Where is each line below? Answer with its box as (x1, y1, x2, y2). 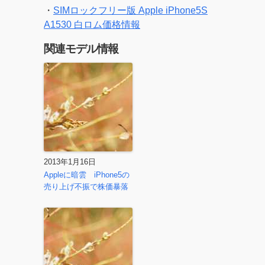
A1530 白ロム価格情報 (44, 20, 140, 30)
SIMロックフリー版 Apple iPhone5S (53, 5, 208, 15)
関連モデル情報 (44, 44, 118, 56)
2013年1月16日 (44, 157, 96, 166)
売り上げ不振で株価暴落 (44, 182, 128, 191)
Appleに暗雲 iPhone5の (44, 170, 130, 179)
